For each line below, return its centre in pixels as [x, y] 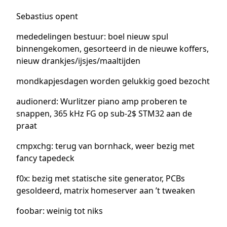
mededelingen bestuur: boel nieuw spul [92, 36]
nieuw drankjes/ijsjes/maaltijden [78, 61]
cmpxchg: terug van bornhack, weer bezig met [105, 146]
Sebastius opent [47, 16]
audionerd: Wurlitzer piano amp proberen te [102, 101]
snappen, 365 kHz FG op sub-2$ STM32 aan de [104, 113]
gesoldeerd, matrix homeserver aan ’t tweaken [106, 190]
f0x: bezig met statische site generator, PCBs [101, 178]
